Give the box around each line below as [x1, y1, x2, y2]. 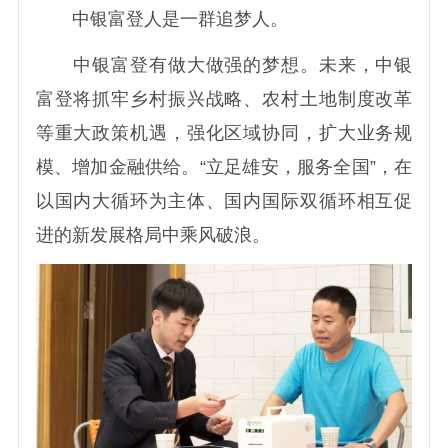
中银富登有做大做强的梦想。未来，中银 [35, 54, 413, 75]
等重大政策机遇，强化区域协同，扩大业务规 [35, 122, 413, 143]
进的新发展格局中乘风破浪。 [35, 224, 270, 245]
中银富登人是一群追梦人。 [35, 8, 288, 29]
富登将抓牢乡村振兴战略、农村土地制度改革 [35, 88, 413, 109]
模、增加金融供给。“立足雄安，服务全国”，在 [35, 156, 413, 177]
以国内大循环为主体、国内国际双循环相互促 [35, 190, 413, 211]
